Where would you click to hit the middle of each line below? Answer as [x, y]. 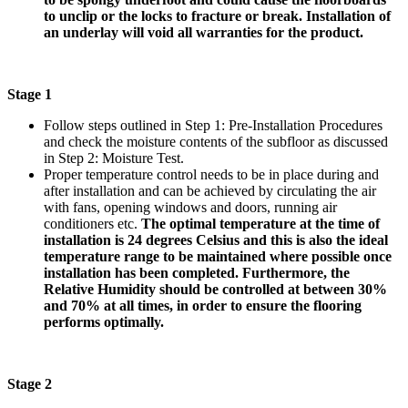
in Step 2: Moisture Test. [114, 158]
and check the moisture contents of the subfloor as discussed [216, 141]
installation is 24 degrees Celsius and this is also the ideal [216, 240]
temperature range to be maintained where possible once [218, 256]
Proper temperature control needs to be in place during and [211, 174]
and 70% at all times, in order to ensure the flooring [203, 305]
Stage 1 [30, 94]
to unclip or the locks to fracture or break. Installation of [217, 15]
